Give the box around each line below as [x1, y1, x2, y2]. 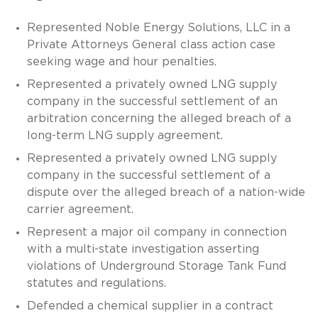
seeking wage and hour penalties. [26, 55, 216, 67]
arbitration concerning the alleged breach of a [26, 112, 291, 124]
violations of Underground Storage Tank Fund [26, 260, 286, 272]
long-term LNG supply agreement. [26, 129, 223, 141]
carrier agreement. [26, 203, 133, 215]
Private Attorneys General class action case [26, 38, 275, 50]
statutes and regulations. [26, 277, 166, 289]
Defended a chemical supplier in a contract [26, 300, 273, 312]
